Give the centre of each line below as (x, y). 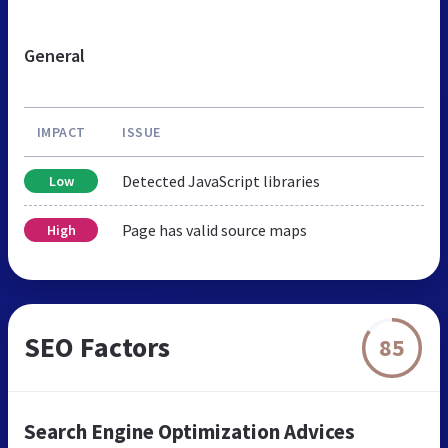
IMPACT (61, 132)
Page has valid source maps (214, 230)
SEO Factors (97, 347)
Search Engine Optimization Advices (189, 432)
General (54, 56)
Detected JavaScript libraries (221, 181)
